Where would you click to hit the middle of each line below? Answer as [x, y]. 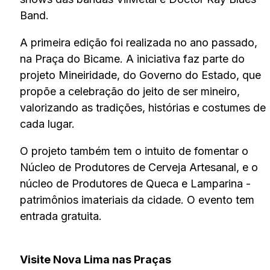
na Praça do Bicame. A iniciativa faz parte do [132, 58]
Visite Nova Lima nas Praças [96, 259]
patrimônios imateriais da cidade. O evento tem [137, 199]
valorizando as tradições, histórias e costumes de [143, 107]
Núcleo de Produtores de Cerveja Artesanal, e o [139, 167]
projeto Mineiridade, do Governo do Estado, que [140, 75]
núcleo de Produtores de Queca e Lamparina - [135, 183]
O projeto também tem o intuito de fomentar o [134, 151]
